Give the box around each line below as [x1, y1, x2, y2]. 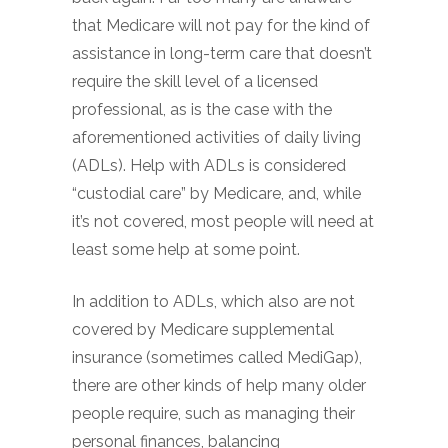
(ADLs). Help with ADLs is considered [72, 156, 346, 175]
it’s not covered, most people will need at [72, 212, 374, 231]
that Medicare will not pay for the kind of [72, 16, 370, 35]
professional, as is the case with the [72, 100, 332, 119]
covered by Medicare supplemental [72, 320, 334, 339]
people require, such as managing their [72, 404, 355, 423]
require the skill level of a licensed [72, 72, 318, 91]
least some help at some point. [72, 240, 300, 259]
